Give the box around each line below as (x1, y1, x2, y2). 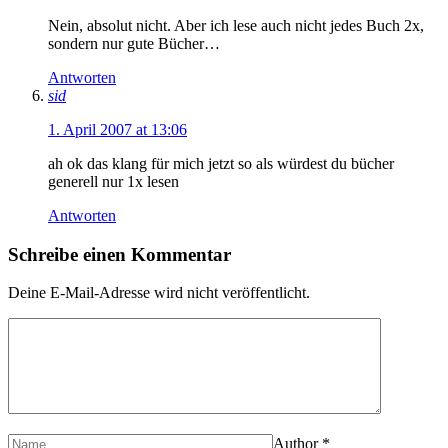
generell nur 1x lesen (48, 172, 179, 190)
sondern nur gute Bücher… (48, 34, 220, 52)
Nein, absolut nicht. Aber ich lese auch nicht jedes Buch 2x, (48, 16, 424, 34)
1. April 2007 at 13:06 (48, 120, 187, 138)
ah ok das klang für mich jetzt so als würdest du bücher (48, 154, 394, 172)
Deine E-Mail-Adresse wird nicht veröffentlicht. (8, 284, 310, 302)
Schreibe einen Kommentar (8, 243, 231, 265)
